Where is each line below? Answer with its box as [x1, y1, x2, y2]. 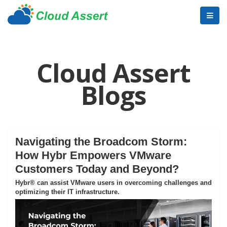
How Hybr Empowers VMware [15, 149, 171, 162]
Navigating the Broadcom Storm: [15, 135, 187, 148]
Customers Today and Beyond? [15, 163, 179, 175]
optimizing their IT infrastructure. [15, 188, 120, 196]
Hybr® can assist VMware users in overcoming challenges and [15, 179, 212, 186]
